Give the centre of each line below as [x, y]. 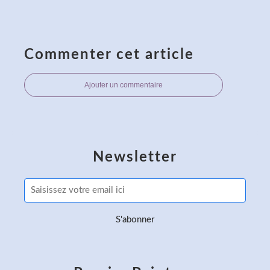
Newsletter [135, 157]
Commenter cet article [109, 55]
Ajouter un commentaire [124, 85]
